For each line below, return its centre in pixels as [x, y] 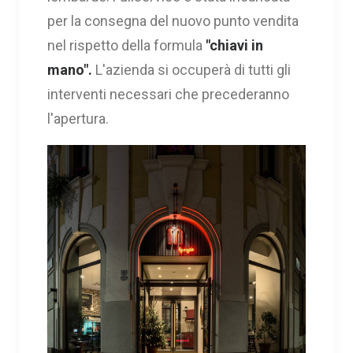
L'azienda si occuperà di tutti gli [191, 69]
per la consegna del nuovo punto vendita [173, 20]
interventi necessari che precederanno [168, 94]
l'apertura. [78, 118]
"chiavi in [234, 45]
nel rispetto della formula [126, 45]
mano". [70, 69]
